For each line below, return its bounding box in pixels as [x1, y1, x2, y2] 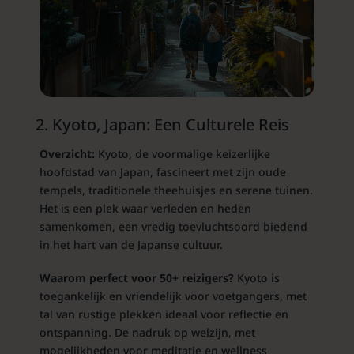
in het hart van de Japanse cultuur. [39, 237, 223, 253]
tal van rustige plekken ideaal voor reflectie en [39, 307, 288, 322]
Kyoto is [233, 270, 280, 286]
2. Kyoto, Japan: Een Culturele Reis [35, 114, 289, 136]
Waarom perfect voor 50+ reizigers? [39, 270, 234, 286]
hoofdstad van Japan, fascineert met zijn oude [39, 164, 286, 180]
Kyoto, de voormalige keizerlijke [94, 146, 270, 162]
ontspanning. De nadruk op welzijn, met [39, 325, 255, 341]
